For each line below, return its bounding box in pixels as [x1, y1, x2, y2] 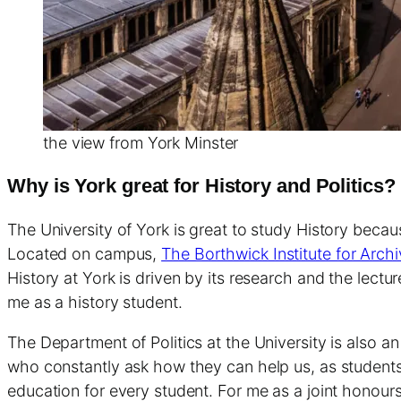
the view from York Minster [43, 133, 239, 153]
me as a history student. [7, 293, 183, 312]
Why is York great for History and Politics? [7, 175, 396, 198]
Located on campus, [7, 244, 162, 264]
